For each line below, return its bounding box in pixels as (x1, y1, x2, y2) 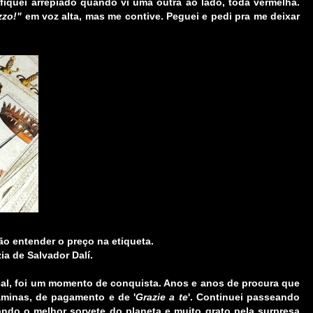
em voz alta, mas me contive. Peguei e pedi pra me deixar (22, 10, 300, 22)
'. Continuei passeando (187, 291, 300, 303)
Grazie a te (136, 291, 188, 303)
